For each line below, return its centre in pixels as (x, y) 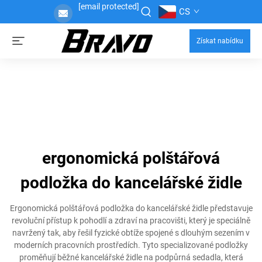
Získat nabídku (220, 41)
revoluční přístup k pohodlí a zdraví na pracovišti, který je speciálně (131, 220)
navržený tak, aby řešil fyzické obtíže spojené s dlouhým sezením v (131, 233)
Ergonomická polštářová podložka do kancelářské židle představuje (131, 208)
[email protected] (108, 6)
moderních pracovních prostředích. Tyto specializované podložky (131, 245)
